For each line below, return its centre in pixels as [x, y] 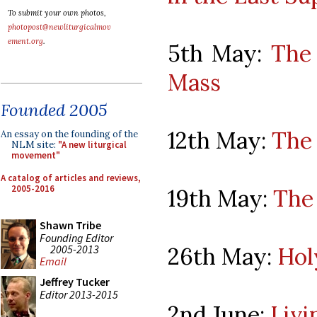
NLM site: [35, 145]
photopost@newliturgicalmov [59, 27]
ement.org [25, 41]
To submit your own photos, [57, 13]
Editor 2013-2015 [79, 294]
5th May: [219, 53]
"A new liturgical [92, 145]
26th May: [223, 256]
